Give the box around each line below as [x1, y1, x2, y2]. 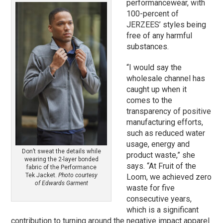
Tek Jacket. [25, 171, 58, 179]
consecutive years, [126, 194, 192, 204]
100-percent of [126, 9, 179, 19]
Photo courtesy [58, 171, 98, 179]
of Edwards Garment [34, 179, 88, 187]
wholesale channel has [126, 74, 206, 84]
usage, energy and [126, 139, 190, 149]
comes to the [126, 96, 173, 106]
